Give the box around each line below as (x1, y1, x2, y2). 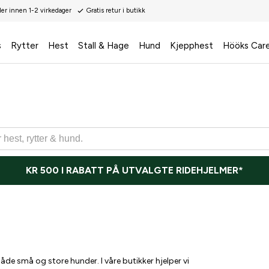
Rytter (10, 40, 38, 51)
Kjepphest (169, 40, 213, 51)
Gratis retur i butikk (86, 7, 145, 14)
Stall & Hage (77, 40, 129, 51)
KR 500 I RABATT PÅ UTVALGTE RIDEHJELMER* (26, 165, 243, 177)
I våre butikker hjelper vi (101, 256, 189, 267)
